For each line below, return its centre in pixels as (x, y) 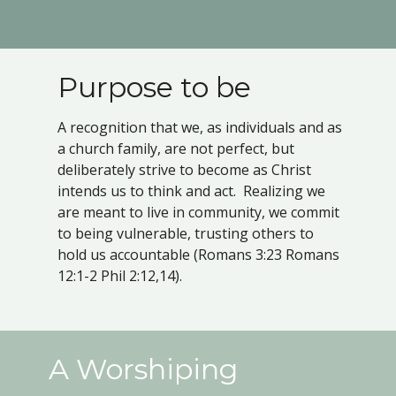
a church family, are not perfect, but (176, 148)
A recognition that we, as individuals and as (200, 127)
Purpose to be (154, 88)
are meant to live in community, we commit (198, 212)
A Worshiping (143, 369)
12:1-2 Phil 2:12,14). (120, 275)
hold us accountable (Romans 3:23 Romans (198, 254)
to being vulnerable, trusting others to (186, 233)
